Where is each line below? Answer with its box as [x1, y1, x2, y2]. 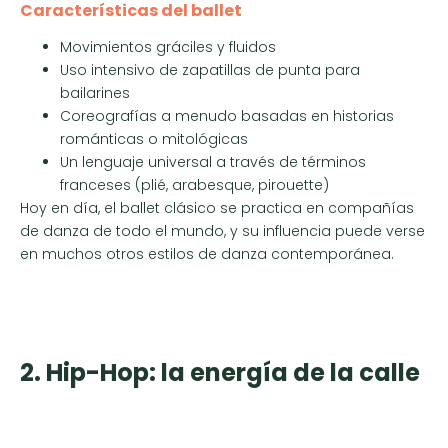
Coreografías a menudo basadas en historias [60, 106, 394, 127]
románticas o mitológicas [60, 129, 248, 150]
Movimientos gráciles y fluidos [60, 37, 276, 58]
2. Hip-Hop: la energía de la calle [20, 355, 420, 389]
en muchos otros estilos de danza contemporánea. [20, 244, 394, 265]
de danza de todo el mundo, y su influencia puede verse [20, 221, 425, 242]
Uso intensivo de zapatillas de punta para [60, 60, 360, 81]
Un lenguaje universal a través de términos [60, 152, 366, 173]
